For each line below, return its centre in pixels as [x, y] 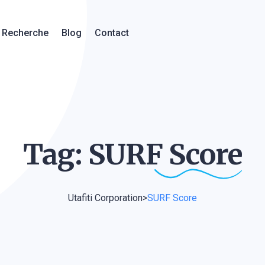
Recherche [25, 33]
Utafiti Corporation [105, 198]
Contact [112, 33]
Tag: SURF [96, 154]
